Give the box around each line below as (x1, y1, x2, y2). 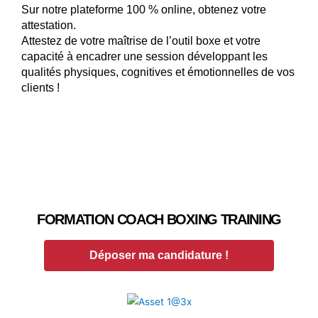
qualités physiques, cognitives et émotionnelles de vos (21, 65, 295, 78)
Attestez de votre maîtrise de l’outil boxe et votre (21, 34, 261, 47)
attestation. (21, 18, 79, 31)
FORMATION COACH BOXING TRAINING (37, 212, 281, 228)
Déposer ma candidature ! (89, 249, 229, 262)
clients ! (21, 81, 60, 94)
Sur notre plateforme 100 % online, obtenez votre (21, 3, 266, 16)
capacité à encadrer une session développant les (21, 50, 268, 62)
